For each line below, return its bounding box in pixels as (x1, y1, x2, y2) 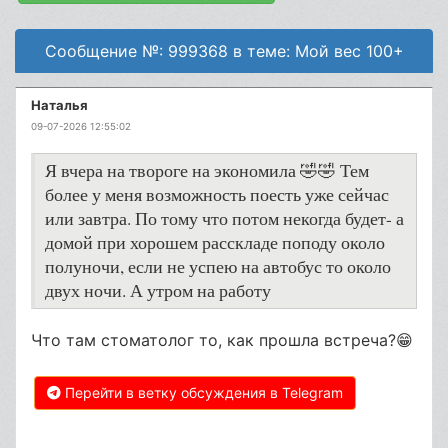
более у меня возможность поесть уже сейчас (45, 183, 389, 206)
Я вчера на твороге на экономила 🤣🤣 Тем (45, 159, 369, 182)
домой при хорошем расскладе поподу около (45, 231, 385, 254)
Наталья (31, 97, 88, 113)
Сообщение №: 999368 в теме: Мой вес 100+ (44, 41, 404, 61)
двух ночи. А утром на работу (45, 279, 271, 302)
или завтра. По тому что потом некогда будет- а (45, 207, 404, 230)
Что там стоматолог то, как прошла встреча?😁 (31, 330, 413, 350)
